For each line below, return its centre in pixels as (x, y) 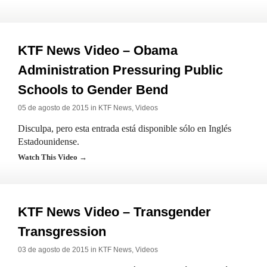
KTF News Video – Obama (98, 50)
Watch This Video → (52, 157)
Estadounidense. (49, 142)
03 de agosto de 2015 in (58, 250)
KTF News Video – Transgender (114, 212)
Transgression (62, 232)
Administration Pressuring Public (120, 70)
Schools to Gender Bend (93, 90)
